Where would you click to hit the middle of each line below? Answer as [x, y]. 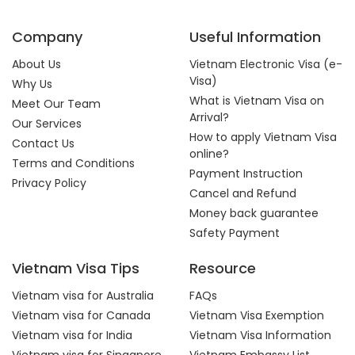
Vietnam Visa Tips [76, 268]
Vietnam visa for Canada [81, 315]
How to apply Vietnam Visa [263, 137]
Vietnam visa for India [72, 335]
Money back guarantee [254, 213]
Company [47, 37]
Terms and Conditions [73, 163]
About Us [36, 64]
